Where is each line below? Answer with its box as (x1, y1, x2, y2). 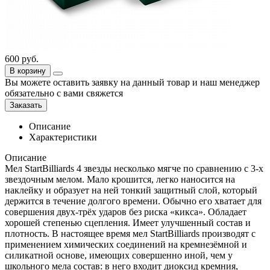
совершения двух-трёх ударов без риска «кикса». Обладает (5, 206, 246, 217)
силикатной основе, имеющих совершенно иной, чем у (5, 250, 233, 260)
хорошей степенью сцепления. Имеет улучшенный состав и (5, 217, 251, 228)
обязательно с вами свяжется (5, 87, 123, 98)
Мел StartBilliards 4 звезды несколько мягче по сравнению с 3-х (5, 163, 263, 174)
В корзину (10, 66, 46, 75)
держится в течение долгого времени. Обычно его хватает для (5, 195, 262, 206)
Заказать (10, 100, 42, 110)
